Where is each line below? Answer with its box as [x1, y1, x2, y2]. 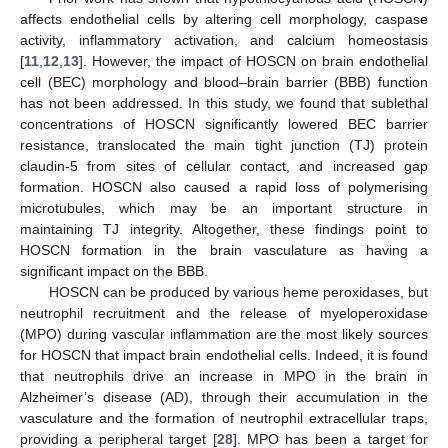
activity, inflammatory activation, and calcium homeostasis [20, 32, 428, 49]
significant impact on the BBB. [20, 263, 208, 280]
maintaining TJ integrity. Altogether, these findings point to [20, 221, 428, 238]
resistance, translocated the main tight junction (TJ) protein [20, 137, 428, 154]
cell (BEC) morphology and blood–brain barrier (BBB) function [20, 74, 428, 91]
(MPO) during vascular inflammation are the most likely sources [20, 326, 428, 343]
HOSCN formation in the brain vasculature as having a [20, 242, 428, 259]
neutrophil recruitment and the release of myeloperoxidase [20, 305, 428, 322]
